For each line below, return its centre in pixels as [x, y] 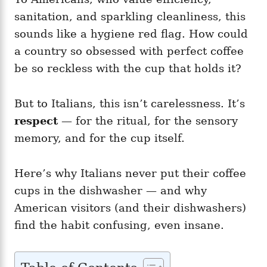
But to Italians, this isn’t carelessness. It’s [130, 103]
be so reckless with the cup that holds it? [128, 68]
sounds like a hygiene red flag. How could [131, 34]
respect [36, 121]
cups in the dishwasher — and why [111, 190]
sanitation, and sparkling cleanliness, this [130, 16]
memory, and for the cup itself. [100, 138]
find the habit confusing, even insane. [119, 225]
